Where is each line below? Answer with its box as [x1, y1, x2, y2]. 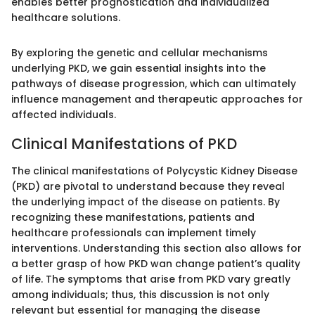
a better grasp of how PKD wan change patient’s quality [11, 256, 300, 271]
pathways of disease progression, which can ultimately [11, 77, 296, 91]
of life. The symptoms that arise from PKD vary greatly [11, 271, 290, 286]
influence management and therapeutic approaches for [11, 92, 303, 106]
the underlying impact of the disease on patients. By [11, 194, 280, 209]
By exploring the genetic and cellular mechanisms [11, 46, 268, 60]
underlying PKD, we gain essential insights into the [11, 61, 266, 75]
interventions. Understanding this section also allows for [11, 240, 302, 255]
